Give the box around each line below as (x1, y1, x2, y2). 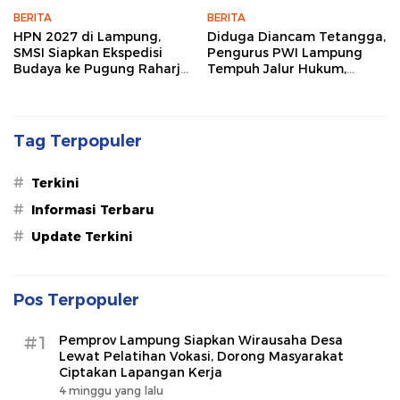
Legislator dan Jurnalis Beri (207, 77, 383, 94)
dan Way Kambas (13, 77, 124, 94)
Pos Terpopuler (13, 290, 139, 311)
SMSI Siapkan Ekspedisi (13, 45, 162, 62)
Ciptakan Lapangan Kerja (59, 364, 222, 381)
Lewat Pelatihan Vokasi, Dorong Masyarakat (59, 348, 344, 365)
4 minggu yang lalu (59, 384, 163, 398)
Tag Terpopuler (13, 131, 142, 152)
